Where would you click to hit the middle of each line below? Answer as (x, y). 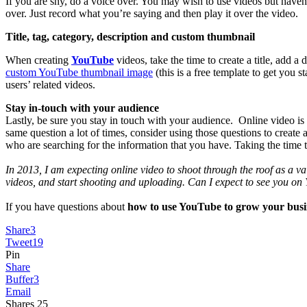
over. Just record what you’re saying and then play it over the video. (152, 14)
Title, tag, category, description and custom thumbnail (130, 37)
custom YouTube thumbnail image (79, 73)
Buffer (20, 280)
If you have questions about (66, 207)
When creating (38, 60)
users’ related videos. (50, 85)
